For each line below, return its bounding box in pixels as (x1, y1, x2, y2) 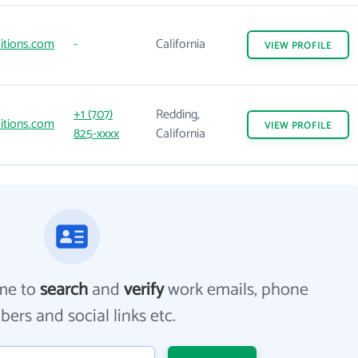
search (40, 276, 89, 304)
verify (124, 276, 165, 304)
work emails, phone (164, 276, 309, 304)
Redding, (156, 104, 200, 125)
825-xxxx (74, 123, 119, 145)
